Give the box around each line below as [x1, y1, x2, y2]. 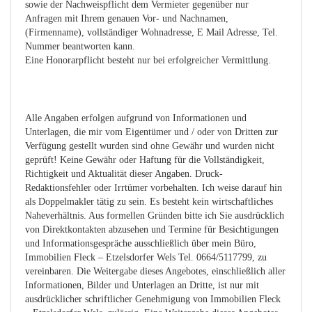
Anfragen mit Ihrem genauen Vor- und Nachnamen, [25, 13, 228, 24]
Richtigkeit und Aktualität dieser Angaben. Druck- [25, 168, 223, 179]
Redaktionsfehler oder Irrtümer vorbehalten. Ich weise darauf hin [25, 182, 282, 193]
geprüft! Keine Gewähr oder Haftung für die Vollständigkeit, [25, 154, 265, 165]
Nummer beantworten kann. [25, 40, 135, 52]
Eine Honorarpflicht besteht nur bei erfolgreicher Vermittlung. [25, 54, 271, 65]
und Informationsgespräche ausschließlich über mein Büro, [25, 237, 256, 249]
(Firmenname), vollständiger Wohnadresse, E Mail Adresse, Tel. [25, 26, 278, 38]
